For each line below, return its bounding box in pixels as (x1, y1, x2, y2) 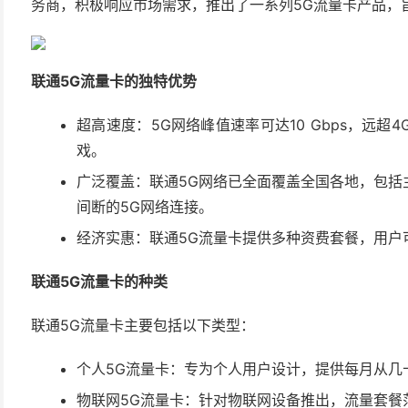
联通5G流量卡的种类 (31, 272, 168, 291)
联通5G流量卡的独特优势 (31, 72, 197, 90)
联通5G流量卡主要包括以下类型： (31, 316, 255, 334)
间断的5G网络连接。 (76, 198, 213, 216)
